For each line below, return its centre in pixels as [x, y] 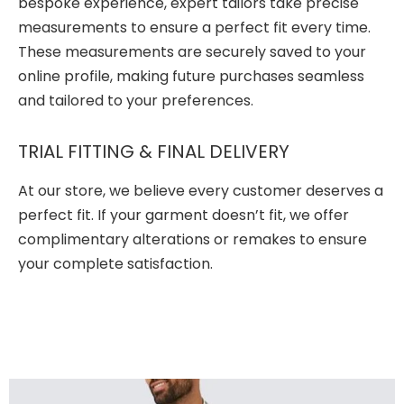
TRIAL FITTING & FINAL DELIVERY [154, 152]
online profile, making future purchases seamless [191, 76]
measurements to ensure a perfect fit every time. [194, 27]
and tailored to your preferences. [136, 100]
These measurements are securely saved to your [192, 51]
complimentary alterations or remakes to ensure [193, 240]
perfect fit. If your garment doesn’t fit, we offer [184, 216]
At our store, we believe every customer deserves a [201, 191]
